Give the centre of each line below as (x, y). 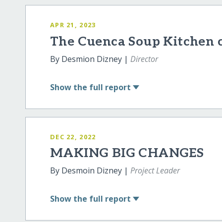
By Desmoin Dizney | (90, 171)
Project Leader (155, 171)
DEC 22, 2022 (73, 137)
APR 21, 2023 (73, 25)
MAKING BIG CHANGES (127, 154)
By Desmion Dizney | (90, 59)
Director (144, 59)
